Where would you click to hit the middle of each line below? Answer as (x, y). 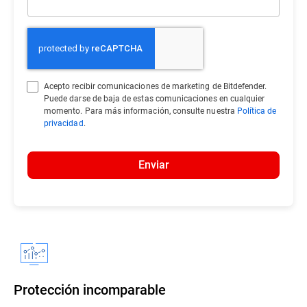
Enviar (153, 164)
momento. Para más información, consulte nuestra (140, 110)
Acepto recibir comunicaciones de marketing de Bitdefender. (156, 86)
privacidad (64, 123)
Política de (257, 110)
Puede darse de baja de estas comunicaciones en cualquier (155, 98)
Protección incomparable (90, 289)
